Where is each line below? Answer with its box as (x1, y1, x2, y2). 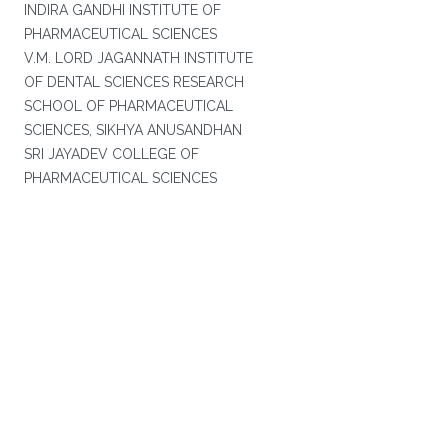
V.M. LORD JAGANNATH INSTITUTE (23, 50, 253, 66)
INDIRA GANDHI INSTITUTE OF (23, 2, 221, 18)
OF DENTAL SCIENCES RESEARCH (23, 74, 244, 90)
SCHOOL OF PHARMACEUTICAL (23, 98, 233, 114)
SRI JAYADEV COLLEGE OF (23, 146, 199, 162)
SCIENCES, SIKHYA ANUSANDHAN (23, 122, 242, 138)
